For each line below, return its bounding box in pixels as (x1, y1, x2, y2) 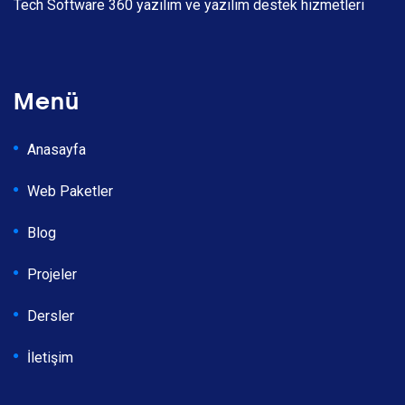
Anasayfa (27, 141, 86, 159)
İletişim (27, 349, 73, 367)
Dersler (27, 307, 74, 325)
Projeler (27, 266, 77, 284)
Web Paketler (27, 183, 113, 201)
